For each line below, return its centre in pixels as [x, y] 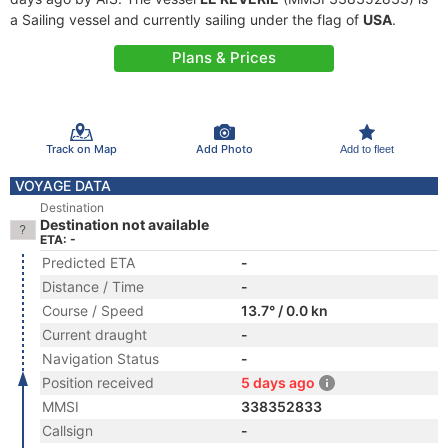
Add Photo [224, 148]
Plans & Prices [224, 57]
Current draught [94, 334]
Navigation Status [100, 358]
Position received [98, 382]
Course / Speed [93, 310]
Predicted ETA [88, 262]
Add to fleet [366, 148]
